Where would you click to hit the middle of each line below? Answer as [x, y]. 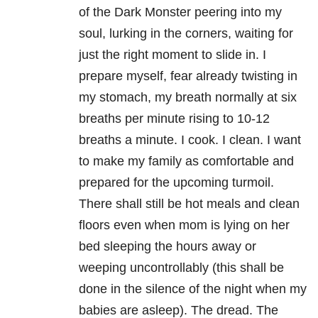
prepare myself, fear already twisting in [188, 76]
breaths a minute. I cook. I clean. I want [190, 140]
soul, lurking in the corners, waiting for [186, 34]
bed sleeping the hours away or [168, 247]
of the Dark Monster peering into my [180, 12]
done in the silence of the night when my [193, 289]
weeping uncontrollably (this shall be [181, 268]
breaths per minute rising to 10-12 [174, 119]
